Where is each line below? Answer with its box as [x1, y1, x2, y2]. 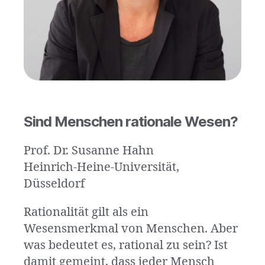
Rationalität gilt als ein [24, 205, 148, 220]
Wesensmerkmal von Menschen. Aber [24, 221, 238, 237]
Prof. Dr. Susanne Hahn [24, 143, 154, 159]
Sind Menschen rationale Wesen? [24, 113, 238, 131]
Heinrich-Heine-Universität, [24, 160, 179, 175]
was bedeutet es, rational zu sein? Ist [24, 238, 228, 253]
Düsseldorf [24, 176, 85, 192]
